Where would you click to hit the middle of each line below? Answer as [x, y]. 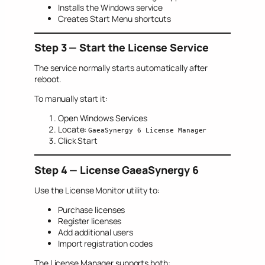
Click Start [78, 141]
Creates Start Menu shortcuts [115, 18]
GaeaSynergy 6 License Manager [148, 130]
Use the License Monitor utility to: [97, 190]
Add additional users [96, 232]
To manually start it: [71, 99]
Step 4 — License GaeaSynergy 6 [117, 169]
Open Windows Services [103, 118]
